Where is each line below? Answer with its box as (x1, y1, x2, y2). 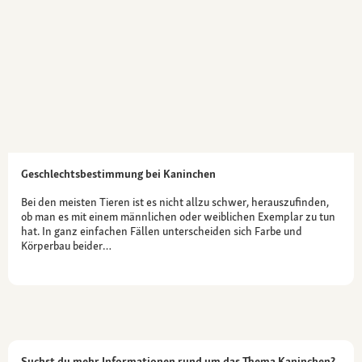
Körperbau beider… (21, 238, 112, 253)
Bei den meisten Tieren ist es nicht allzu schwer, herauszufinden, (21, 194, 329, 209)
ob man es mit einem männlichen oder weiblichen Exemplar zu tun (21, 208, 335, 224)
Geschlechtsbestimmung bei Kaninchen (21, 166, 216, 181)
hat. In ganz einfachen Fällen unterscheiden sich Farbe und (21, 223, 302, 238)
